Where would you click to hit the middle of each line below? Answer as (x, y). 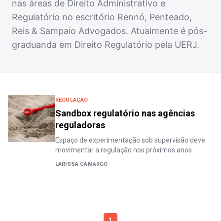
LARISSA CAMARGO (82, 164)
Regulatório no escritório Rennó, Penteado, (102, 17)
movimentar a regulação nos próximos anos (124, 150)
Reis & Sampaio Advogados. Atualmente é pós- (110, 31)
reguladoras (80, 125)
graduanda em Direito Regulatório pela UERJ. (106, 44)
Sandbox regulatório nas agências (125, 113)
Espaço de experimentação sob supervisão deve (130, 140)
